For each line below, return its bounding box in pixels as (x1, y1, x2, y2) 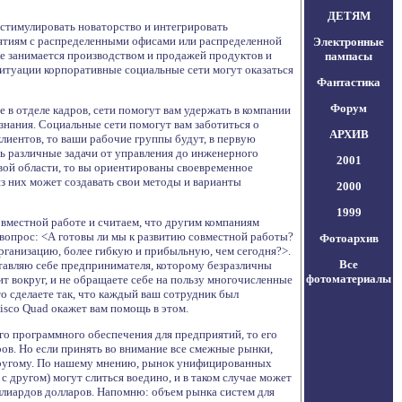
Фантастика (317, 75, 380, 89)
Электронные (313, 35, 384, 48)
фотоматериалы (306, 272, 391, 285)
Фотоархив (319, 232, 379, 245)
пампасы (325, 49, 372, 63)
